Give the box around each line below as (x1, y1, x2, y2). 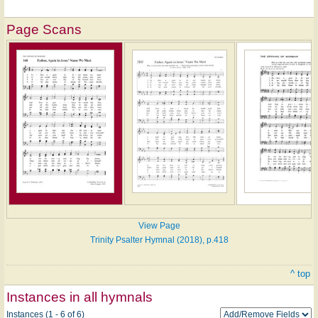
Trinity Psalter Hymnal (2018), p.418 (89, 234, 229, 245)
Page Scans (6, 21, 82, 37)
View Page (138, 220, 180, 231)
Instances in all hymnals (6, 289, 153, 305)
